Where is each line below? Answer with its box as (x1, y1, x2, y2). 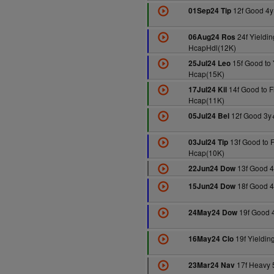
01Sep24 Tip (188, 6, 231, 16)
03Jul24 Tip (188, 137, 228, 147)
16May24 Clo (188, 234, 234, 244)
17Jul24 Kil (188, 84, 227, 95)
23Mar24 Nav (188, 260, 235, 270)
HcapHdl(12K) (188, 42, 236, 53)
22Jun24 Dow (188, 163, 235, 174)
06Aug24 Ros (188, 32, 235, 42)
